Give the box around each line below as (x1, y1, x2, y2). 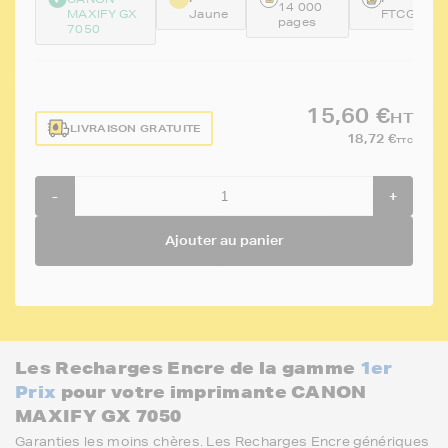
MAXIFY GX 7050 (15, 404, 182, 427)
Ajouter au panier (164, 232, 284, 249)
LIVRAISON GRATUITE (70, 120, 202, 136)
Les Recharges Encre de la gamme (15, 356, 360, 379)
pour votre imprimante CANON (56, 380, 367, 403)
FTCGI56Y (380, 6, 444, 22)
